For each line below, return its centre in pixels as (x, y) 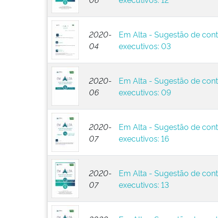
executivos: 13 (144, 184)
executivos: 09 (145, 92)
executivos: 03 (145, 46)
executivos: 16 (144, 138)
